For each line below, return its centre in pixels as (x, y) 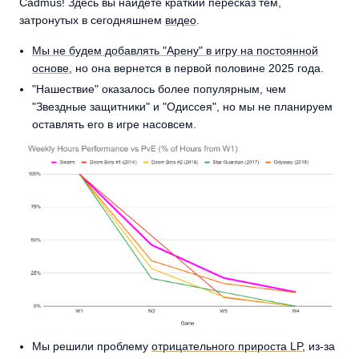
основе (50, 68)
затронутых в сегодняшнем (92, 20)
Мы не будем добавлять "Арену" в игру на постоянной (175, 50)
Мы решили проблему (92, 347)
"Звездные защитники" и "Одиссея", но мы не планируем (182, 107)
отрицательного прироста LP (227, 347)
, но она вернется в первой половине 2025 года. (196, 68)
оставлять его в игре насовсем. (114, 124)
